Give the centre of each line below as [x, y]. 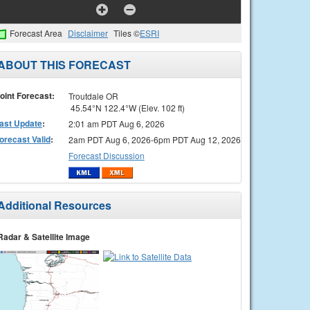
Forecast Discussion [106, 155]
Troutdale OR [93, 95]
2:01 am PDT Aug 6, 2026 [116, 123]
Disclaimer [88, 33]
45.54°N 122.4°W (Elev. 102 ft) [126, 107]
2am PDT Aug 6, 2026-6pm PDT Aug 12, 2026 [154, 139]
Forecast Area [36, 33]
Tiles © [127, 33]
